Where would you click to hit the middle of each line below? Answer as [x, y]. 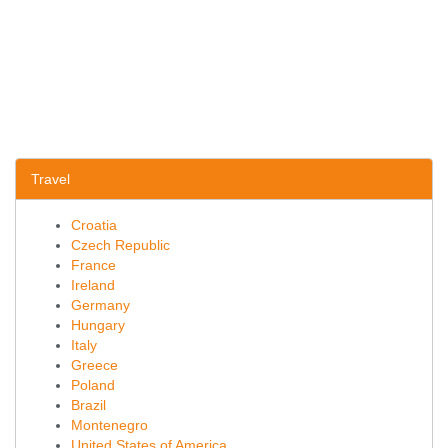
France [93, 265]
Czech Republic [120, 245]
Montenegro [109, 425]
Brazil [88, 405]
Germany [100, 305]
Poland [93, 385]
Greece [94, 365]
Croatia [94, 225]
